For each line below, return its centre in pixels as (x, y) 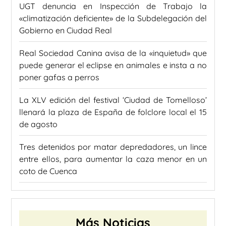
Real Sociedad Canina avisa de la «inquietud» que (113, 53)
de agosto (38, 124)
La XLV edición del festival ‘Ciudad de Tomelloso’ (113, 100)
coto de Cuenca (48, 171)
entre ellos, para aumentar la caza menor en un (113, 159)
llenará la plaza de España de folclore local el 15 (113, 112)
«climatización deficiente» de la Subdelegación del (113, 18)
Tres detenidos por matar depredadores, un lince (113, 147)
